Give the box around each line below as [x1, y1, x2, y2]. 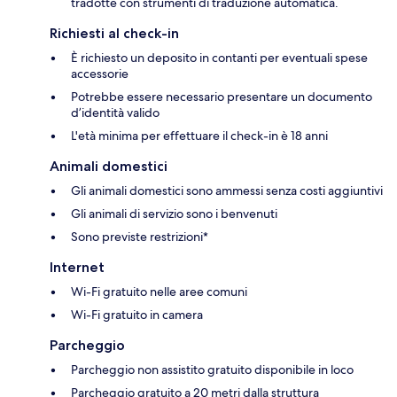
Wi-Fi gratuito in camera [71, 307, 203, 323]
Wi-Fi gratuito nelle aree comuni [71, 284, 247, 300]
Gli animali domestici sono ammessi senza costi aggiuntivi [71, 183, 383, 199]
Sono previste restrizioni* [71, 229, 208, 245]
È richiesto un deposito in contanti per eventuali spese [71, 50, 368, 66]
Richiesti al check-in [50, 25, 179, 43]
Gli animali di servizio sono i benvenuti [71, 206, 277, 222]
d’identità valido [71, 105, 160, 121]
